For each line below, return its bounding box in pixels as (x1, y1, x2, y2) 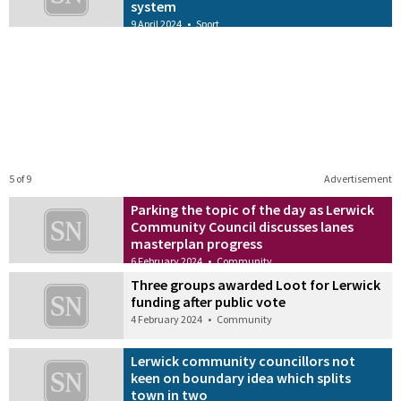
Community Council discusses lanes (131, 217, 354, 235)
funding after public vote (131, 293, 286, 311)
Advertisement (323, 171, 392, 185)
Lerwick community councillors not (131, 352, 356, 371)
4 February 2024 (131, 312, 203, 327)
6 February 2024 (131, 253, 203, 268)
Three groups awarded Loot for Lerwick (131, 276, 381, 294)
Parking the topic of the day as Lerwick (131, 200, 375, 218)
